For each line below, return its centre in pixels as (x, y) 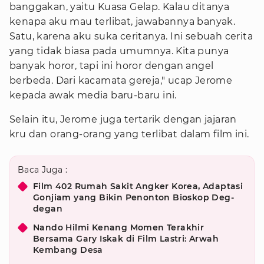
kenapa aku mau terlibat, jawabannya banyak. (123, 22)
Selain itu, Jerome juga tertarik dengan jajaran (123, 119)
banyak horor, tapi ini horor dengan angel (112, 66)
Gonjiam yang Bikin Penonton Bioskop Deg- (133, 197)
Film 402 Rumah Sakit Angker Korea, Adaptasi (138, 186)
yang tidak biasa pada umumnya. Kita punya (119, 51)
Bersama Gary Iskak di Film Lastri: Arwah (126, 239)
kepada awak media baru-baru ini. (93, 95)
